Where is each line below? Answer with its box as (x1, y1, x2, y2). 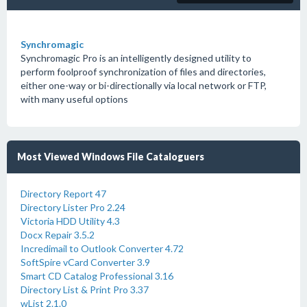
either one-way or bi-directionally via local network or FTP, (21, 79, 267, 91)
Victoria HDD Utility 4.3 (21, 215, 120, 227)
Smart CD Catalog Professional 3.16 (21, 270, 173, 282)
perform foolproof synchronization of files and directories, (21, 66, 266, 77)
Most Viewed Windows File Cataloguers (17, 151, 204, 162)
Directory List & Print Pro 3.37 (21, 284, 149, 295)
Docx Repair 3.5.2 (21, 229, 95, 241)
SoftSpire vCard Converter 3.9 (21, 256, 150, 268)
